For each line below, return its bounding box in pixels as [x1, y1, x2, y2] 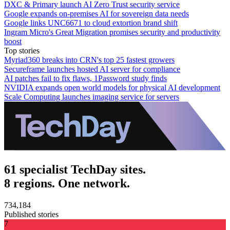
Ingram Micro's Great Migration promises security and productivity [4, 27, 220, 36]
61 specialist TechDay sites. [4, 162, 146, 176]
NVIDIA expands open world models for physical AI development [4, 83, 220, 92]
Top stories [4, 46, 40, 55]
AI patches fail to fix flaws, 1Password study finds [4, 73, 167, 83]
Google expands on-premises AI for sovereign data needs [4, 9, 189, 18]
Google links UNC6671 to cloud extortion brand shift [4, 18, 178, 27]
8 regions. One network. [4, 176, 130, 190]
